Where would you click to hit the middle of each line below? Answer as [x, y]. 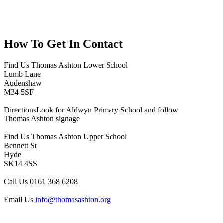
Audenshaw [23, 83]
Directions [20, 110]
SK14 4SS [21, 163]
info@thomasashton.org [73, 199]
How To [25, 44]
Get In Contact [85, 44]
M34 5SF [19, 92]
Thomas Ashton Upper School [78, 136]
